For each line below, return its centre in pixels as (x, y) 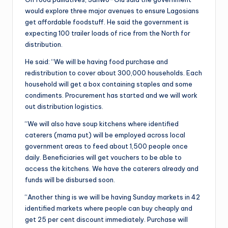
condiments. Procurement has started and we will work (111, 95)
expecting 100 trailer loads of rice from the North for (108, 33)
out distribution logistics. (64, 106)
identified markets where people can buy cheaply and (109, 208)
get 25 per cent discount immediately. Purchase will (106, 219)
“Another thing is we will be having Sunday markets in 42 (112, 197)
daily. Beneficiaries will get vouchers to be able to (103, 157)
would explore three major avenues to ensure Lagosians (112, 10)
